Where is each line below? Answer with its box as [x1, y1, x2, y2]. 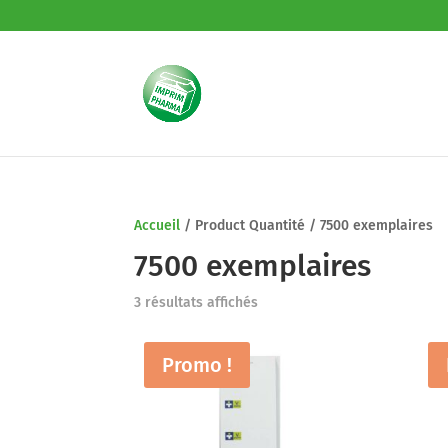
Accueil [134, 217, 181, 234]
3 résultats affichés [134, 294, 259, 311]
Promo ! [162, 353, 233, 377]
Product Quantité [195, 217, 306, 234]
